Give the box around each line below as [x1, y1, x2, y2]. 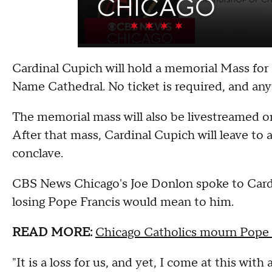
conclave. [12, 146, 63, 161]
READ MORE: [12, 225, 92, 240]
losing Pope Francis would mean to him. [12, 194, 237, 210]
